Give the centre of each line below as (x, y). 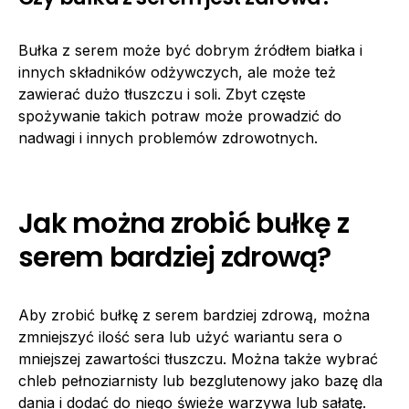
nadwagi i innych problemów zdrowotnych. (168, 137)
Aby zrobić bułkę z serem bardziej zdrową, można (194, 315)
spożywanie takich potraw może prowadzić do (180, 115)
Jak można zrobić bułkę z (184, 223)
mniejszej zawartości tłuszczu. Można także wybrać (198, 358)
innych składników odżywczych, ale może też (177, 72)
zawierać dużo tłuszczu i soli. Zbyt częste (162, 94)
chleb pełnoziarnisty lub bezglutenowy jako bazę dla (200, 380)
